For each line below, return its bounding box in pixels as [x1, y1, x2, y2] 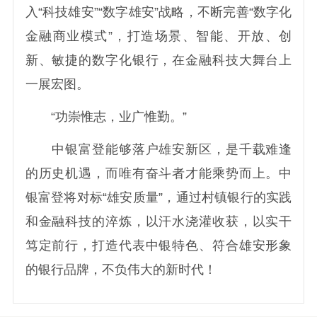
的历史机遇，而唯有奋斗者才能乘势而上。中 [25, 166, 292, 180]
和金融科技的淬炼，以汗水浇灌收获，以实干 [25, 214, 292, 229]
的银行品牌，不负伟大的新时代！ [25, 262, 217, 277]
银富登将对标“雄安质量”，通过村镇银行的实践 [25, 190, 292, 204]
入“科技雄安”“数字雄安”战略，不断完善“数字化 [25, 4, 292, 19]
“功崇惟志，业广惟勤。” [25, 109, 187, 124]
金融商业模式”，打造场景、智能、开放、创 [25, 28, 292, 43]
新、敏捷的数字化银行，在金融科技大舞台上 [25, 52, 292, 67]
